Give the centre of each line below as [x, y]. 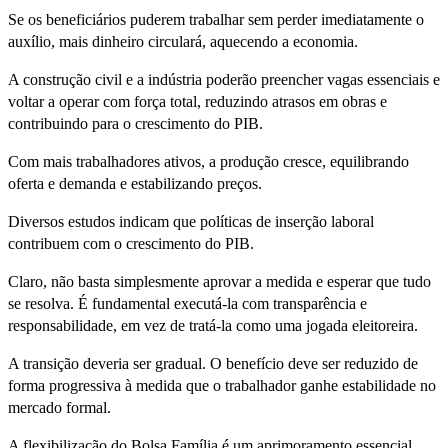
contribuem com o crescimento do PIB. [131, 244]
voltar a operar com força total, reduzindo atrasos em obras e [197, 102]
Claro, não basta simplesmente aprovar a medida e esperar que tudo [219, 282]
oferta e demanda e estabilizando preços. [135, 184]
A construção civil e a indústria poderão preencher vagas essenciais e [224, 80]
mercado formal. [59, 408]
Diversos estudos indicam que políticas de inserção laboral [191, 222]
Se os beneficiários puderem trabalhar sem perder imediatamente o [216, 20]
